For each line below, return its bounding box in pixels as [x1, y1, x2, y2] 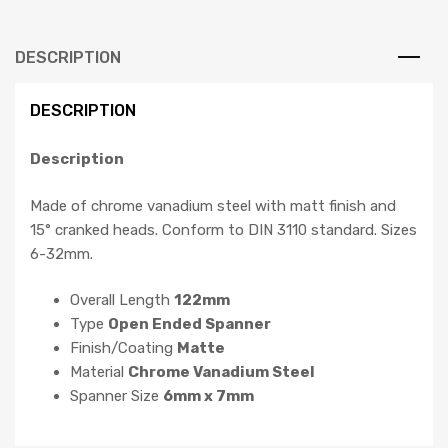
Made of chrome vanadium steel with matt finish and [30, 196, 396, 215]
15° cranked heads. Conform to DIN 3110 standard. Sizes [30, 220, 417, 239]
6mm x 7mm [163, 387, 254, 405]
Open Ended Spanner [108, 315, 271, 333]
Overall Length [70, 291, 174, 309]
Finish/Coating [70, 339, 177, 357]
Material [70, 363, 128, 381]
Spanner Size [70, 387, 163, 405]
